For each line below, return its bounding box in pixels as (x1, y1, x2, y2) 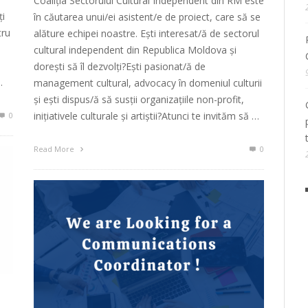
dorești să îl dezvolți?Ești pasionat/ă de (34, 60, 206, 74)
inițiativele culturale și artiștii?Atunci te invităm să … (34, 109, 259, 123)
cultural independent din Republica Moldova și (34, 43, 236, 57)
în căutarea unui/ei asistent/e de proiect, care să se (34, 10, 261, 24)
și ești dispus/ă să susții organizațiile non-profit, (34, 93, 244, 107)
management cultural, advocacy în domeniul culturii (34, 76, 262, 90)
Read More (34, 144, 76, 155)
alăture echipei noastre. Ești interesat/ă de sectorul (34, 27, 259, 41)
